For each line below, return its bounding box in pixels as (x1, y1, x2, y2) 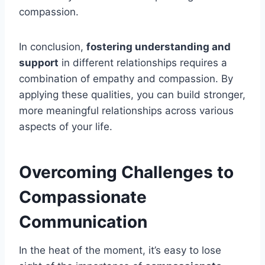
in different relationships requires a (59, 57, 227, 69)
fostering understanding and (86, 41, 231, 53)
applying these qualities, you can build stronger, (19, 89, 245, 101)
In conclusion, (19, 41, 86, 53)
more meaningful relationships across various (19, 105, 234, 117)
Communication (19, 212, 147, 232)
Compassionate (19, 187, 147, 208)
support (19, 57, 59, 69)
